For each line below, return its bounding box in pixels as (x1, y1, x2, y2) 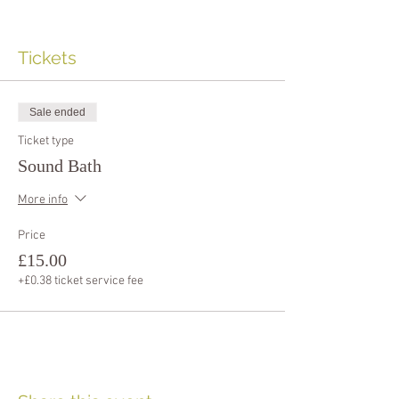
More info (18, 192, 68, 208)
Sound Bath (18, 155, 102, 175)
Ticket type (18, 133, 74, 149)
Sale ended (29, 105, 85, 118)
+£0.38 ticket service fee (18, 273, 143, 289)
